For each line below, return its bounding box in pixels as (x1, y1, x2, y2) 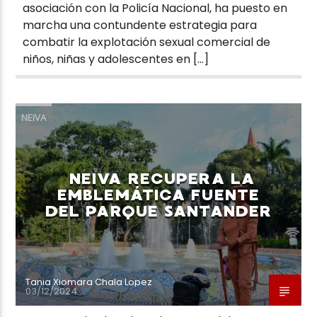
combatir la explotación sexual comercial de (23, 33, 271, 50)
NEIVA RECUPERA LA (69, 168, 255, 188)
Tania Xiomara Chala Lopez (25, 275, 153, 289)
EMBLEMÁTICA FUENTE (57, 185, 260, 204)
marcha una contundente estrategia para (23, 16, 258, 33)
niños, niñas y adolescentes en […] (23, 50, 209, 67)
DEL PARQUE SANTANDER (45, 201, 272, 221)
